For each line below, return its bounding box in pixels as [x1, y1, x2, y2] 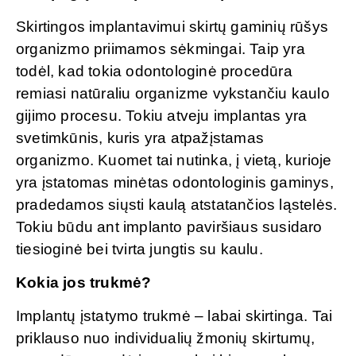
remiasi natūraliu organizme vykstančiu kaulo [16, 84, 330, 102]
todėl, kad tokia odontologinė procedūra [16, 62, 292, 79]
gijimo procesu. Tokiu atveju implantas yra [16, 106, 308, 124]
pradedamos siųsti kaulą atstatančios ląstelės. [16, 195, 338, 213]
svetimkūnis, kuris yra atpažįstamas [16, 129, 264, 146]
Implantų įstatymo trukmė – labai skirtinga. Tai [16, 308, 333, 325]
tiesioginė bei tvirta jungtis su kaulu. [16, 240, 263, 257]
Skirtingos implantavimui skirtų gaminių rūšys [16, 17, 329, 35]
